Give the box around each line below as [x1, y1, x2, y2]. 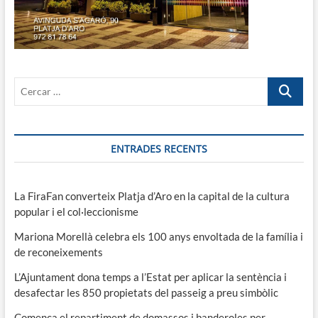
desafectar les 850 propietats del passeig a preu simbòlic [13, 285, 278, 299]
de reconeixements [13, 245, 103, 258]
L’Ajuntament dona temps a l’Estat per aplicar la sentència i [13, 270, 287, 283]
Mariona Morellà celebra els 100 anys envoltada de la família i [13, 229, 303, 243]
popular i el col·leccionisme [13, 204, 138, 218]
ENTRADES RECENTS [110, 141, 207, 155]
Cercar [268, 77, 300, 91]
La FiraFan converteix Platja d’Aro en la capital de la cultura [13, 189, 290, 202]
